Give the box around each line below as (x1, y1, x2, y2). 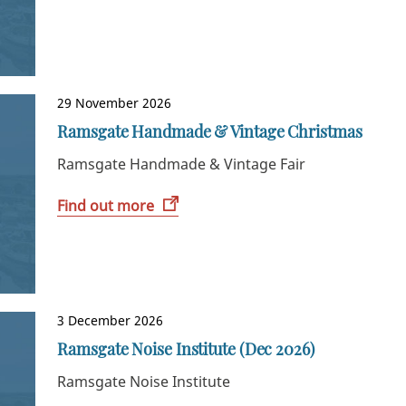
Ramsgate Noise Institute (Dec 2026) (57, 337, 314, 360)
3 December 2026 (57, 311, 164, 329)
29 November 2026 (57, 93, 172, 111)
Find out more (57, 196, 155, 217)
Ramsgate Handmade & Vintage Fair (57, 153, 306, 174)
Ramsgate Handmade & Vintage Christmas (57, 120, 362, 142)
